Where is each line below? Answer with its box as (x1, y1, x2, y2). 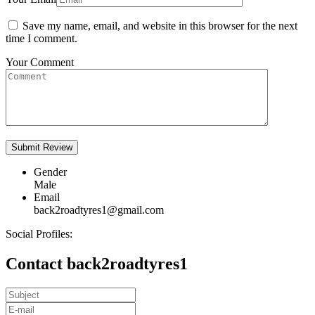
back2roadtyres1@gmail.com (34, 204, 164, 217)
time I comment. (6, 32, 77, 45)
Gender (34, 166, 67, 179)
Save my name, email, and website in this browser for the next (22, 20, 297, 32)
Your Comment (6, 56, 74, 69)
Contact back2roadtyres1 (6, 255, 188, 274)
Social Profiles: (6, 228, 72, 240)
